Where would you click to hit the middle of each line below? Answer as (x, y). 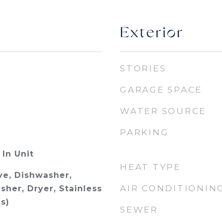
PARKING (144, 132)
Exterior (152, 33)
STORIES (143, 68)
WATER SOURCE (163, 111)
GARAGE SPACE (161, 90)
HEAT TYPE (150, 167)
